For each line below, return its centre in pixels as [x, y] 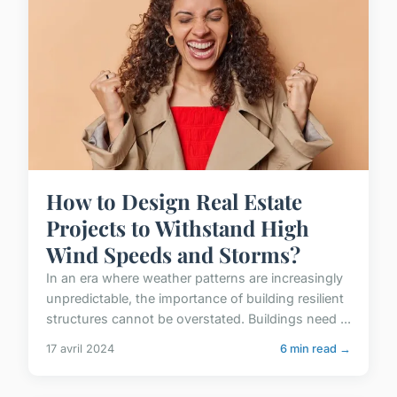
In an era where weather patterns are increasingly [195, 277]
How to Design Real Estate [174, 201]
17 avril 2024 [80, 348]
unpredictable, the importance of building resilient [195, 298]
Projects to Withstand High [178, 227]
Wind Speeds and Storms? [173, 254]
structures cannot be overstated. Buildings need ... [198, 318]
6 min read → [315, 348]
